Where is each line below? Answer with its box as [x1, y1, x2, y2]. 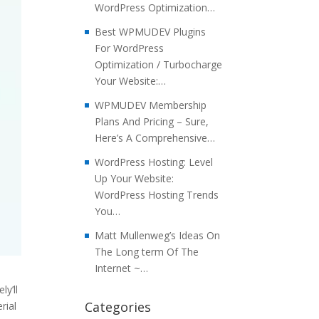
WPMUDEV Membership [95, 98, 207, 112]
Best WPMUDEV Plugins [95, 25, 206, 38]
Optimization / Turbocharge [95, 58, 223, 71]
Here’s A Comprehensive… [95, 131, 216, 145]
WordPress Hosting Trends [95, 188, 219, 202]
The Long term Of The [95, 245, 199, 258]
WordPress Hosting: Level [95, 155, 214, 169]
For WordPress [95, 41, 164, 55]
